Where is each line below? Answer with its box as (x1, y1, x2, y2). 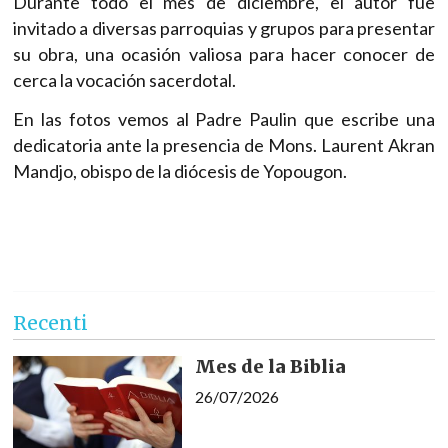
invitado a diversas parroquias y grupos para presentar (13, 16, 435, 39)
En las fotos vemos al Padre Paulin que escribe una (13, 107, 435, 130)
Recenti (13, 311, 88, 336)
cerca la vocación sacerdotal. (13, 68, 236, 91)
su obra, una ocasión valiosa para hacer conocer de (13, 42, 435, 65)
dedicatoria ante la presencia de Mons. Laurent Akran (13, 133, 435, 156)
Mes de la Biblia (194, 355, 346, 379)
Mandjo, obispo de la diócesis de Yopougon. (13, 159, 347, 182)
